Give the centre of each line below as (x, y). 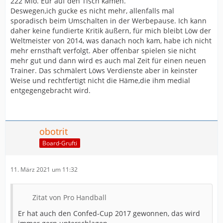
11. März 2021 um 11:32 (44, 170)
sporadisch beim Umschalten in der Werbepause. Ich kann (109, 21)
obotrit (54, 132)
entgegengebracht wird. (51, 91)
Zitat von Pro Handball (69, 198)
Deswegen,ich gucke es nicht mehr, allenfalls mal (92, 11)
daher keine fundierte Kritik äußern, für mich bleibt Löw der (111, 31)
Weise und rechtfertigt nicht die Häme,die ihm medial (100, 81)
